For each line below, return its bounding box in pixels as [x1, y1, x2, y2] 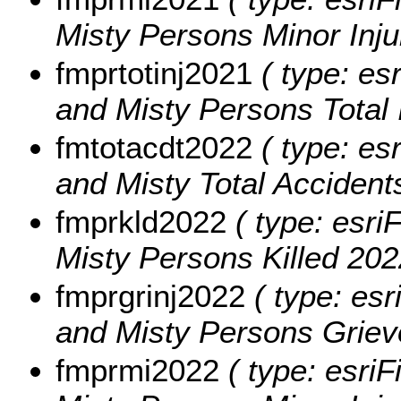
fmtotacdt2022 [55, 129, 252, 165]
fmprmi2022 [55, 352, 219, 388]
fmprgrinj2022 [55, 277, 245, 313]
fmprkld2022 [55, 203, 226, 239]
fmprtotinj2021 [55, 55, 252, 90]
